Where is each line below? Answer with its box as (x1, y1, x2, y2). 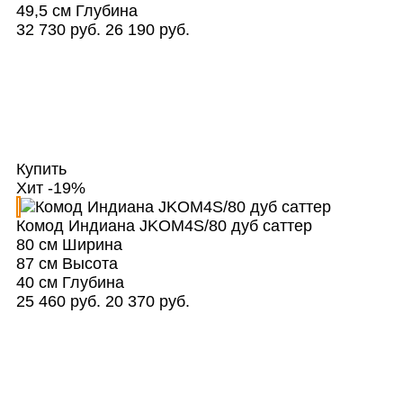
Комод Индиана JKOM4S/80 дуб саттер (15, 217, 312, 236)
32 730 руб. (15, 21, 101, 40)
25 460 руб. (15, 292, 101, 311)
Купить (15, 160, 71, 179)
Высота (57, 255, 118, 273)
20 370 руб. (104, 292, 190, 311)
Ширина (57, 236, 122, 255)
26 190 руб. (104, 21, 190, 40)
